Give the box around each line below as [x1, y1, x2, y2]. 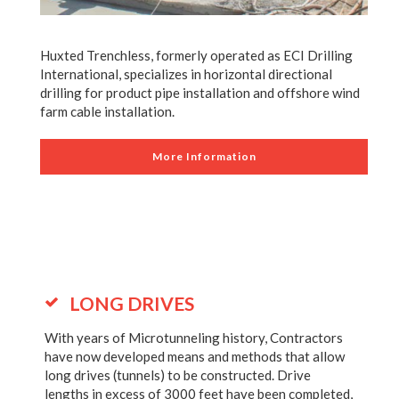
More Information [151, 150, 256, 163]
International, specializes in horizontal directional [40, 66, 332, 82]
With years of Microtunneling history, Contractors [45, 330, 343, 346]
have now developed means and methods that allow [45, 348, 345, 364]
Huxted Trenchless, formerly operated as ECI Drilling [40, 47, 353, 63]
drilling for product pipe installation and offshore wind [40, 85, 360, 101]
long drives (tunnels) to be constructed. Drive [45, 367, 311, 383]
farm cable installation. [40, 103, 175, 119]
